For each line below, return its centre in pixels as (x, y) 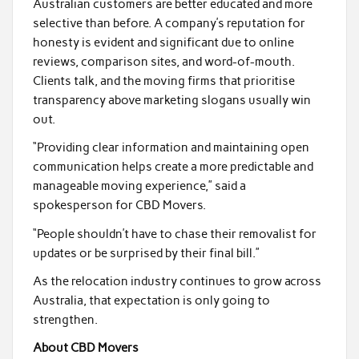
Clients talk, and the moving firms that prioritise (163, 81)
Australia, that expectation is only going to (151, 301)
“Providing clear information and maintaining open (171, 148)
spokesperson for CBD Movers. (120, 206)
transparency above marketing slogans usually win (171, 100)
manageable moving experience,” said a (139, 186)
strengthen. (65, 320)
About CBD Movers (85, 348)
